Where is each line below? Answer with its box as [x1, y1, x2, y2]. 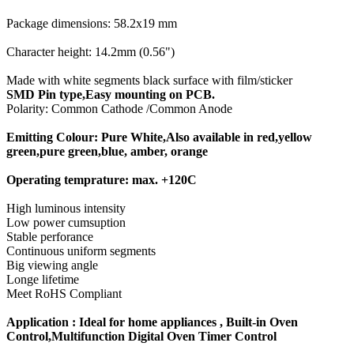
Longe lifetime [6, 273, 79, 286]
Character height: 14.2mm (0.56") [6, 45, 175, 58]
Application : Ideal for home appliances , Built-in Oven [6, 315, 298, 329]
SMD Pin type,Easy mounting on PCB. [6, 88, 215, 101]
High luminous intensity [6, 201, 126, 215]
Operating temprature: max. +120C [6, 173, 197, 186]
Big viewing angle [6, 258, 98, 272]
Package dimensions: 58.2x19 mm [6, 17, 177, 30]
